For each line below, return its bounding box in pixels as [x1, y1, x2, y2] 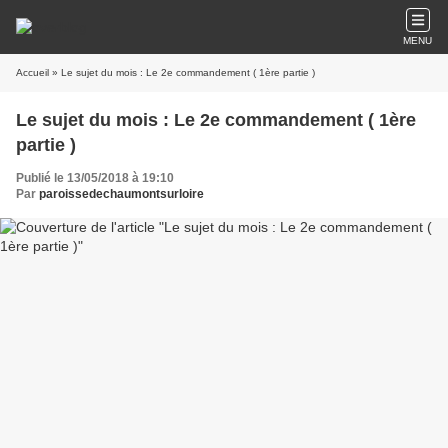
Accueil [16, 67, 49, 78]
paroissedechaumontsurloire [39, 187, 204, 201]
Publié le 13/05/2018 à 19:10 [16, 171, 174, 185]
